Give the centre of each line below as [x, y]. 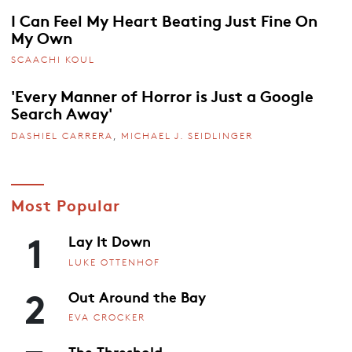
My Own [41, 37]
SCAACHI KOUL [53, 60]
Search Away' [61, 113]
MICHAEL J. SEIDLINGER [187, 136]
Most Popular [65, 205]
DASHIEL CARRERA [62, 136]
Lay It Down [110, 241]
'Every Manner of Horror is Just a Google [162, 95]
